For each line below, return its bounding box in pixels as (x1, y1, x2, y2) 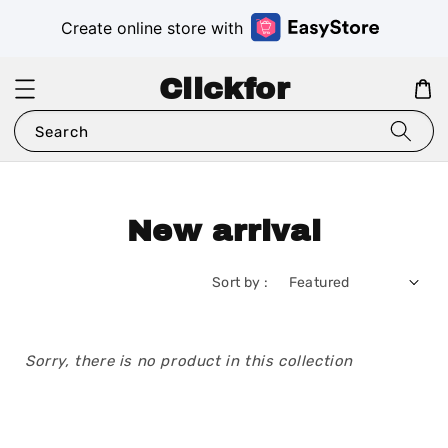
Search (35, 123, 89, 142)
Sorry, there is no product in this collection (25, 351, 353, 370)
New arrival (126, 215, 322, 248)
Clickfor (158, 73, 290, 106)
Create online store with (61, 18, 243, 39)
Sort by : (211, 273, 269, 291)
